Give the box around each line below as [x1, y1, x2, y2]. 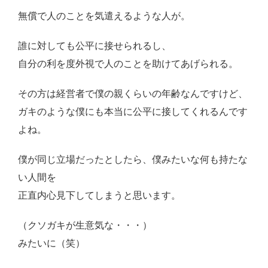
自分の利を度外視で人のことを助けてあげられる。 [18, 59, 238, 69]
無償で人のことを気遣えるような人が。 [18, 11, 190, 22]
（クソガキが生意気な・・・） [18, 220, 152, 231]
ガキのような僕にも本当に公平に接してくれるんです [18, 106, 248, 117]
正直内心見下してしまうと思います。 [18, 190, 181, 201]
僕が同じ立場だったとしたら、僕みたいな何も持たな [18, 154, 248, 165]
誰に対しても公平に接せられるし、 [18, 41, 171, 51]
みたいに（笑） [18, 238, 85, 249]
